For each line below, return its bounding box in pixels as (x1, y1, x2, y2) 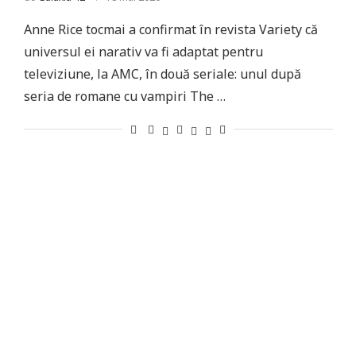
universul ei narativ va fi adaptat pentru (23, 43, 263, 60)
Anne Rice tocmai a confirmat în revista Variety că (23, 21, 318, 38)
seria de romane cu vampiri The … (23, 87, 226, 105)
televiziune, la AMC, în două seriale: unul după (23, 65, 301, 83)
